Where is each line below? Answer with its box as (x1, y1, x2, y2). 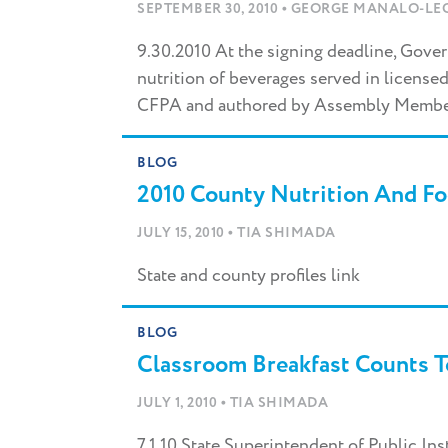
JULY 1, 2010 (137, 393, 221, 414)
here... (71, 33, 110, 51)
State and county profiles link (137, 263, 360, 290)
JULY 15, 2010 (137, 223, 228, 244)
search (71, 15, 111, 33)
